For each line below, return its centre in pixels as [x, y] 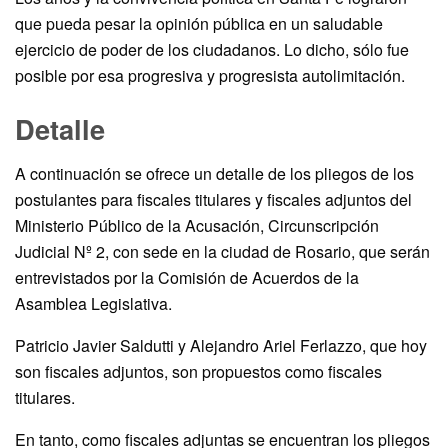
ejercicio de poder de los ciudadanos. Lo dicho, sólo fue [212, 49]
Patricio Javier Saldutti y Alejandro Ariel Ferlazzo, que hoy [221, 346]
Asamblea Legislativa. [93, 304]
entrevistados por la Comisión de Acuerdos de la [187, 278]
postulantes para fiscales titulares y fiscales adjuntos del [213, 200]
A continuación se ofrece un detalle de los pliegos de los [214, 174]
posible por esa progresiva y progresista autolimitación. [210, 75]
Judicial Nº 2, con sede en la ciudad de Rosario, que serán [222, 252]
